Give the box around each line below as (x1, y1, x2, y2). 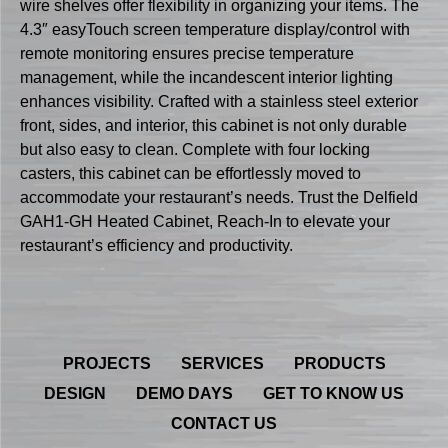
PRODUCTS (293, 354, 386, 372)
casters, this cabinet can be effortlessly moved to (20, 165, 361, 183)
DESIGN (44, 384, 106, 402)
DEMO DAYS (136, 384, 233, 402)
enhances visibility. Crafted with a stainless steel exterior (20, 93, 418, 111)
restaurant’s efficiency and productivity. (20, 237, 293, 255)
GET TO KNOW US (263, 384, 404, 402)
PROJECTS (62, 354, 151, 372)
